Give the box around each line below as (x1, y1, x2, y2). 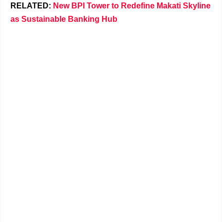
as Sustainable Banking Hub (10, 14, 117, 23)
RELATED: (10, 1, 53, 10)
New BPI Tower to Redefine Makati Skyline (53, 1, 211, 10)
